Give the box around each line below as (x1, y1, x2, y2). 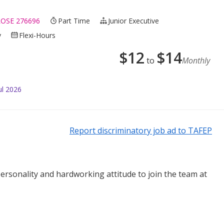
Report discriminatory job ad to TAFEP (69, 124, 212, 136)
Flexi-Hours (19, 30, 56, 40)
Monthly (182, 54, 210, 66)
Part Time (58, 15, 90, 25)
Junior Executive (108, 15, 159, 25)
